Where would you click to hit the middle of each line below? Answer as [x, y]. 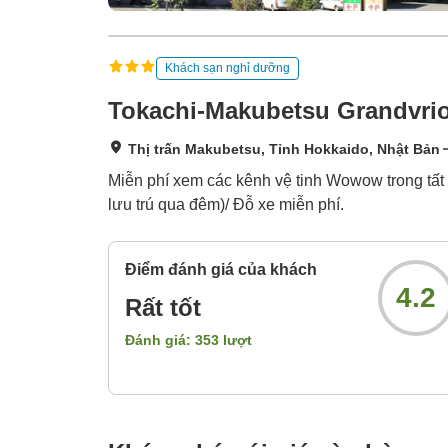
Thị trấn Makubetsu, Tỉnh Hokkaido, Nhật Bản [284, 149]
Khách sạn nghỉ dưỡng [227, 67]
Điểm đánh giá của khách [221, 270]
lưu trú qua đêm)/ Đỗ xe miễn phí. [226, 205]
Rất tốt [163, 308]
